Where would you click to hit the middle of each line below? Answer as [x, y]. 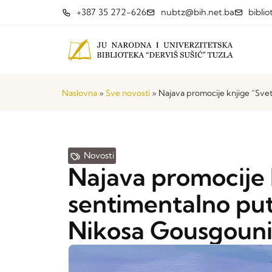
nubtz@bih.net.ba [197, 12]
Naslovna [80, 93]
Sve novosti [128, 93]
